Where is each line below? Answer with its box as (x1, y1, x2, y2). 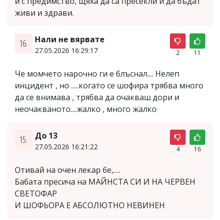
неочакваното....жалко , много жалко (15, 103, 157, 114)
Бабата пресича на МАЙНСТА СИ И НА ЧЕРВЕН (15, 176, 195, 187)
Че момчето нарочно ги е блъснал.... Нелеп (15, 68, 179, 79)
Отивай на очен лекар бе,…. (15, 164, 120, 175)
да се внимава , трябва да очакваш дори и (15, 91, 179, 103)
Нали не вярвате (34, 33, 105, 45)
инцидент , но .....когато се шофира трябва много (15, 80, 203, 91)
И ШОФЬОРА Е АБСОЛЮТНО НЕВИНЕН (15, 199, 165, 211)
